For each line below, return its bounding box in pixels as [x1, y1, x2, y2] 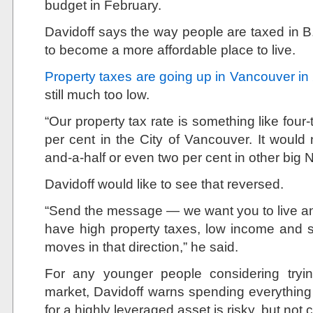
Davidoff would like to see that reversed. [45, 176, 284, 191]
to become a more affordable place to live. [45, 42, 296, 57]
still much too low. [45, 87, 150, 102]
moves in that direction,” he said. [45, 239, 238, 254]
